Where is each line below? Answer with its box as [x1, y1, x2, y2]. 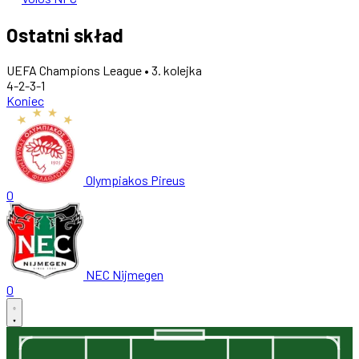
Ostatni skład [6, 23, 123, 47]
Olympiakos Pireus [86, 172, 185, 188]
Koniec [6, 93, 44, 109]
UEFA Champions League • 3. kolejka [6, 63, 202, 79]
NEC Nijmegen [86, 267, 163, 283]
